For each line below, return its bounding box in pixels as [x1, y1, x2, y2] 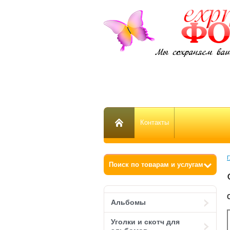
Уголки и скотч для [111, 218, 180, 226]
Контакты [140, 119, 169, 126]
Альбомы [111, 198, 146, 206]
